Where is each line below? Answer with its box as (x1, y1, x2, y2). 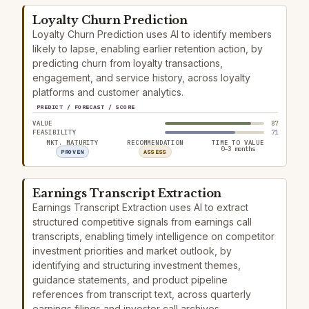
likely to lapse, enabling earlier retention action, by (32, 43, 263, 54)
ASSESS (143, 148, 167, 155)
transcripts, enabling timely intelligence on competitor (32, 230, 275, 242)
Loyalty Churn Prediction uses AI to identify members (32, 28, 272, 40)
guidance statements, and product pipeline (32, 274, 228, 286)
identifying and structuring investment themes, (32, 259, 241, 271)
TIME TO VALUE (212, 139, 264, 146)
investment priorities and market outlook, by (32, 245, 232, 257)
